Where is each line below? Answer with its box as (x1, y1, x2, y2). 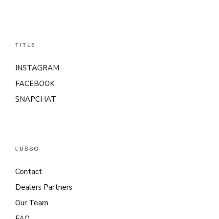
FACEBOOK (15, 79, 55, 89)
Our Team (15, 198, 49, 208)
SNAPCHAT (15, 94, 57, 105)
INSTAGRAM (15, 63, 60, 73)
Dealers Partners (15, 182, 73, 193)
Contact (15, 167, 43, 177)
